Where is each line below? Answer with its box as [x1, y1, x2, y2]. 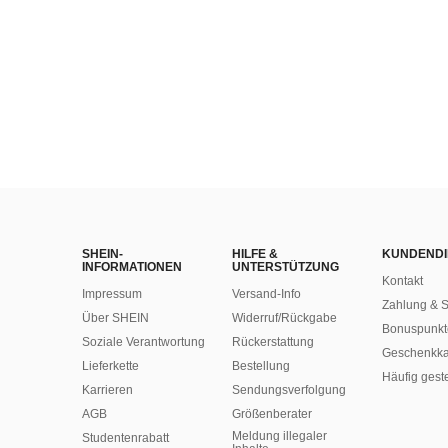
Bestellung [232, 359, 290, 373]
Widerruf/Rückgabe [232, 311, 337, 325]
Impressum [82, 287, 142, 301]
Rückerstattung [232, 335, 314, 349]
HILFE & [232, 247, 278, 261]
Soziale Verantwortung [82, 335, 205, 349]
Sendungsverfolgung [232, 383, 346, 397]
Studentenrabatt [82, 431, 169, 445]
